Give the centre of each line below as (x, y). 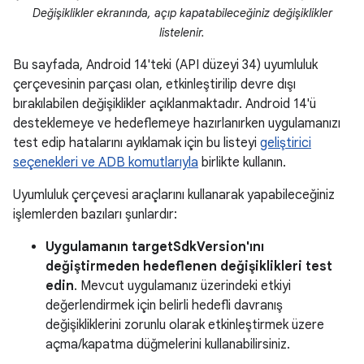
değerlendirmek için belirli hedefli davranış (164, 306)
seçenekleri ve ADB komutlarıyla (106, 163)
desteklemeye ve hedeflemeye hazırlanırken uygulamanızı (177, 124)
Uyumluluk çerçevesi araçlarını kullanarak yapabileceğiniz (174, 195)
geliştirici (286, 143)
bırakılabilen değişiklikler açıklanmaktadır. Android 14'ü (165, 104)
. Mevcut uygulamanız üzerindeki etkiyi (182, 286)
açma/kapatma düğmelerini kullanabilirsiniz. (168, 345)
